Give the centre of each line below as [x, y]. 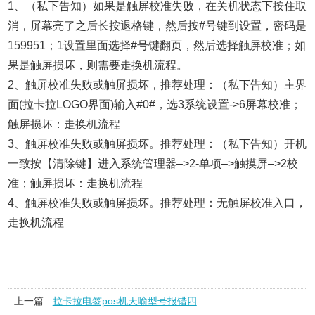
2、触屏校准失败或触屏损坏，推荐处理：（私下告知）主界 [157, 84]
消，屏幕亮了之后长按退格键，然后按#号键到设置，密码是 [157, 25]
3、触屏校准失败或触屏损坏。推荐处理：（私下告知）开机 [157, 143]
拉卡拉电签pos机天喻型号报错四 [124, 301]
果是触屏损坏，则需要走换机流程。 [98, 65]
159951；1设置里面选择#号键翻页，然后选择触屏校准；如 [157, 45]
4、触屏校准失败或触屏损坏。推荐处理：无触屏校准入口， [157, 202]
